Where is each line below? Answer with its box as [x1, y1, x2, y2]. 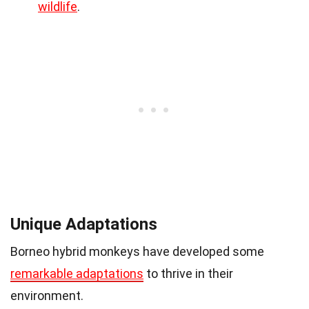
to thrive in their [143, 266, 233, 281]
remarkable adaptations [10, 266, 143, 281]
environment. [10, 288, 83, 303]
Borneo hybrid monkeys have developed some [10, 244, 264, 259]
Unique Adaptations [10, 215, 157, 235]
